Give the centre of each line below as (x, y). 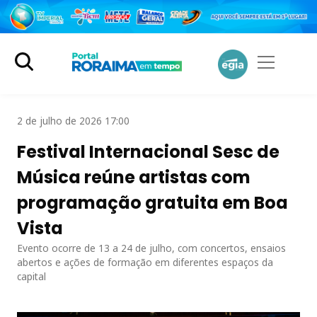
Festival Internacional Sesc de (148, 151)
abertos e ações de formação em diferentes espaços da (145, 262)
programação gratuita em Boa (152, 202)
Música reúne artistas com (134, 177)
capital (31, 276)
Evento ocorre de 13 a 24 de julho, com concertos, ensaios (151, 248)
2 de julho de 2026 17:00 (73, 120)
